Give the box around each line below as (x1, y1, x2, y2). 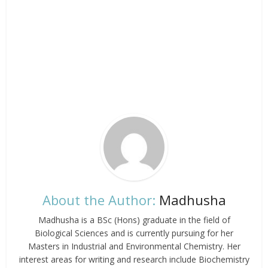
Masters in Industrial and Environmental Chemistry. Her (28, 240, 240, 252)
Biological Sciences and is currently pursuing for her (35, 227, 233, 239)
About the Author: (42, 190, 156, 209)
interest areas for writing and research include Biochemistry (19, 253, 249, 265)
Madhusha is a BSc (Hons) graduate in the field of (38, 214, 230, 226)
